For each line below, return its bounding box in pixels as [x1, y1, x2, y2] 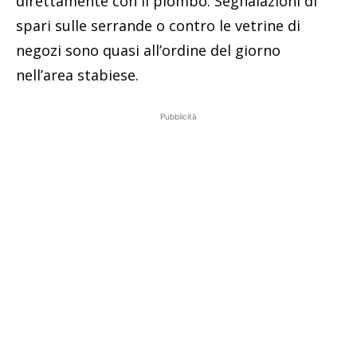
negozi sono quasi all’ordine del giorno [16, 41, 280, 61]
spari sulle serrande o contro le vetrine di [16, 16, 300, 36]
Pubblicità [160, 112, 197, 122]
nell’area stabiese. [16, 65, 139, 85]
